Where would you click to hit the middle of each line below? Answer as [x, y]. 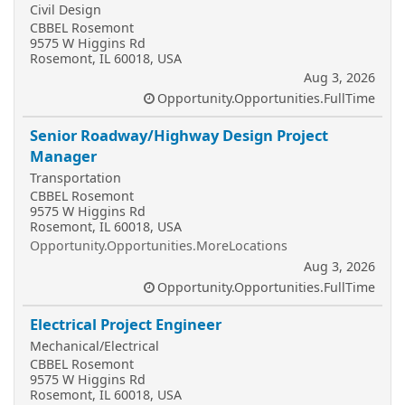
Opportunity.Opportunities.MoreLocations [159, 245]
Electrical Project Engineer [126, 324]
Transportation [75, 178]
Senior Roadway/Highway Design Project [179, 135]
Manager [63, 156]
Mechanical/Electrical [94, 346]
